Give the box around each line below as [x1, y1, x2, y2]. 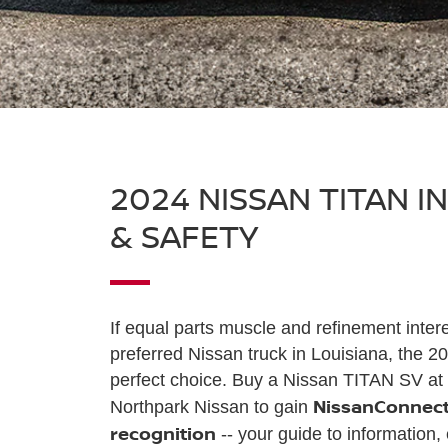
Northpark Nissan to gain [109, 396, 313, 417]
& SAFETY [109, 213, 258, 258]
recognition [109, 420, 216, 445]
